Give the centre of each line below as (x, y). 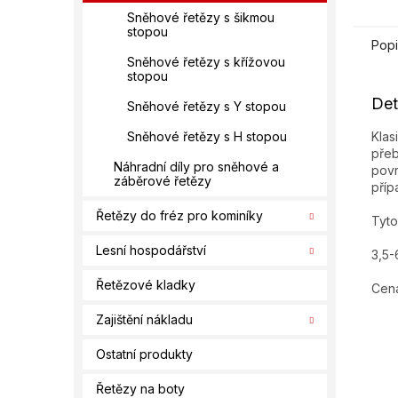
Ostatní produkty (144, 354)
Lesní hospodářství (151, 250)
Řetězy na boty (140, 389)
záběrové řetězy (163, 181)
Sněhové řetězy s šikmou (201, 17)
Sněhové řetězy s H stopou (207, 136)
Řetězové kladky (146, 285)
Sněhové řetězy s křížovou (206, 62)
